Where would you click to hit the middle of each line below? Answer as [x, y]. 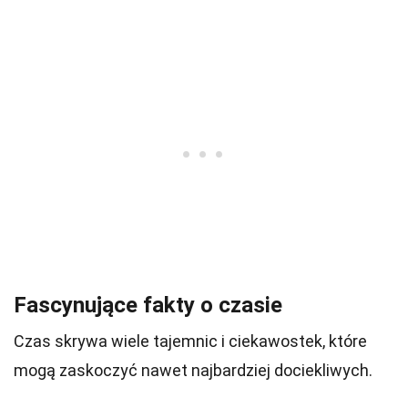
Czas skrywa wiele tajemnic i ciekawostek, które [190, 341]
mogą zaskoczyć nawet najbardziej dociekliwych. [193, 370]
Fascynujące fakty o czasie [148, 305]
